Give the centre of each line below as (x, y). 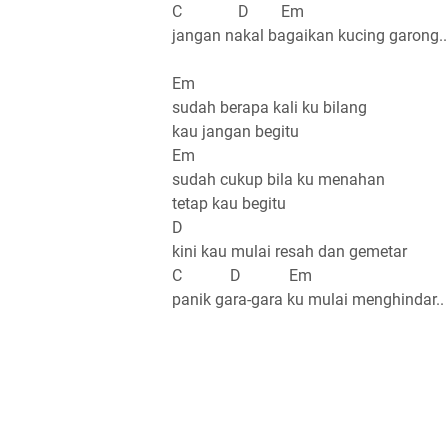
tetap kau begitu (229, 203)
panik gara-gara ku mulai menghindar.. (308, 299)
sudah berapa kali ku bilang (269, 107)
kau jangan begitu (235, 131)
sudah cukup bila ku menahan (278, 179)
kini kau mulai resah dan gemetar (289, 251)
